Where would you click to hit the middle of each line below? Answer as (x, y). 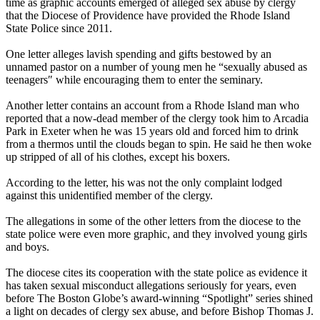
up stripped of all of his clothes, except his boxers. (118, 157)
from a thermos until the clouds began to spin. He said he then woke (159, 144)
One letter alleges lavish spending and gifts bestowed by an (139, 54)
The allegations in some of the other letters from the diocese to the (153, 221)
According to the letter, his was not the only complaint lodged (144, 183)
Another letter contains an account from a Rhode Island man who (152, 106)
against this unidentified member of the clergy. (109, 196)
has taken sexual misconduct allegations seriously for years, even (151, 286)
